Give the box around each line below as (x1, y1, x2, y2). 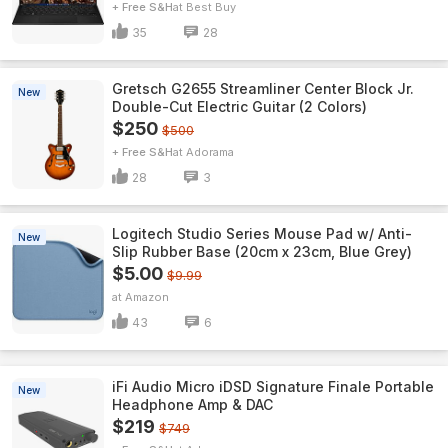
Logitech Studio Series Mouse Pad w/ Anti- (112, 225, 412, 242)
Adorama (186, 145, 234, 159)
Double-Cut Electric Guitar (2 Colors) (112, 98, 367, 115)
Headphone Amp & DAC (112, 396, 273, 413)
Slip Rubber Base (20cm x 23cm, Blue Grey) (112, 243, 412, 260)
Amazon (125, 290, 169, 304)
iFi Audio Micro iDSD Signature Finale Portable (112, 378, 434, 395)
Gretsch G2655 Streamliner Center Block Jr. (112, 80, 414, 97)
